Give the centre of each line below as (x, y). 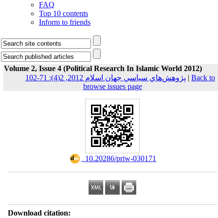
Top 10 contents (64, 13)
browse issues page (112, 86)
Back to (203, 78)
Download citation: (39, 213)
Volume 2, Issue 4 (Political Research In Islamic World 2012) (103, 68)
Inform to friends (65, 22)
